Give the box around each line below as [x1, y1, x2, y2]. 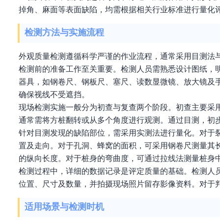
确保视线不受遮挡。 [19, 90, 89, 99]
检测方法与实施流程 [25, 27, 104, 38]
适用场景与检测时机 [25, 202, 104, 212]
